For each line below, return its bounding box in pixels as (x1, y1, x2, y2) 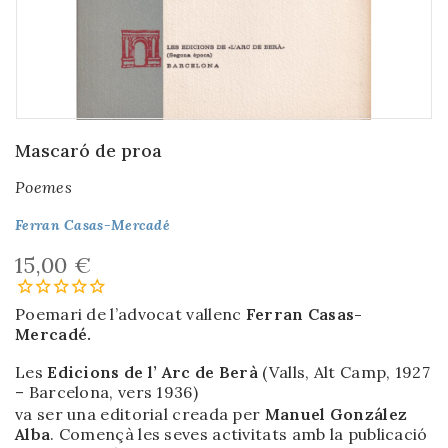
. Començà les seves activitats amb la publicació (50, 423, 428, 444)
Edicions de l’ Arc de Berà (47, 361, 259, 382)
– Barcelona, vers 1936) (15, 381, 198, 402)
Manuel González (264, 403, 408, 424)
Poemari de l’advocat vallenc (15, 304, 246, 324)
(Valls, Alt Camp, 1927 (258, 361, 430, 382)
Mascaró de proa (15, 139, 162, 162)
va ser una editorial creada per (15, 403, 265, 424)
